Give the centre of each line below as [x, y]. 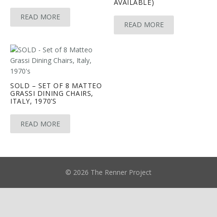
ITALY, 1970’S [33, 101]
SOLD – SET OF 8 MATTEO [56, 85]
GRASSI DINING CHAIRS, [52, 93]
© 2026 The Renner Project [108, 172]
